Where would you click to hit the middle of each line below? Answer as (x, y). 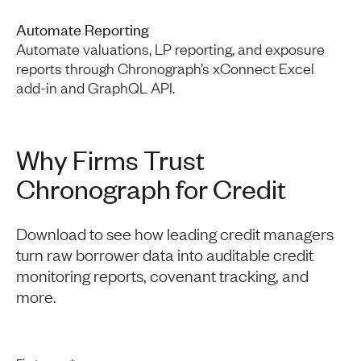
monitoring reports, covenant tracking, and (162, 275)
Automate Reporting (83, 29)
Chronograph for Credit (151, 188)
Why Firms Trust (110, 159)
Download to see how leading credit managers (175, 233)
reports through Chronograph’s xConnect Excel (165, 68)
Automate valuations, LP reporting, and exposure (170, 48)
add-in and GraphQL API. (95, 87)
